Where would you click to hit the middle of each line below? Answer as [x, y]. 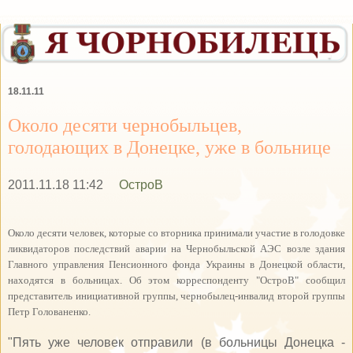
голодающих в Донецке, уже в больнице [169, 147]
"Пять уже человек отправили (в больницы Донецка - [176, 342]
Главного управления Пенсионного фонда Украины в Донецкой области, [176, 264]
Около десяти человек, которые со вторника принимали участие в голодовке [176, 232]
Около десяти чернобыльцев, [125, 124]
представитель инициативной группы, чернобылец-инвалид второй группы [176, 295]
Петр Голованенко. [50, 311]
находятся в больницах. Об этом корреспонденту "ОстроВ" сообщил [176, 280]
